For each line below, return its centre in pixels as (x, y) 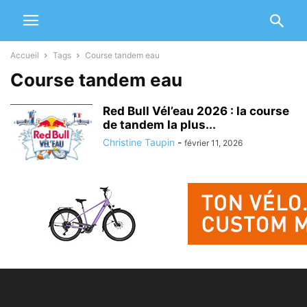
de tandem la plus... (159, 125)
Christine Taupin (139, 142)
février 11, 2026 (213, 143)
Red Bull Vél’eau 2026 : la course (196, 111)
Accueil (25, 55)
